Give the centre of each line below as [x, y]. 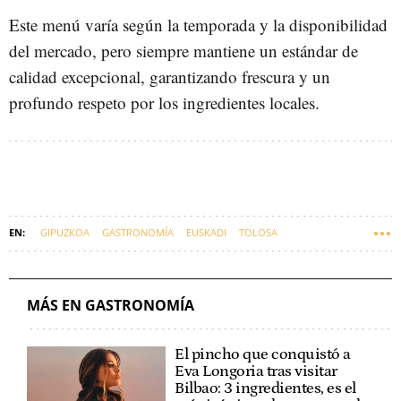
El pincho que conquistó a [263, 354]
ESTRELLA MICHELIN [62, 263]
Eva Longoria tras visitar [256, 371]
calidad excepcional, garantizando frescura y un [170, 76]
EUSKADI [206, 232]
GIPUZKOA [65, 232]
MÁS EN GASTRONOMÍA [111, 305]
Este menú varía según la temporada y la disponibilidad [198, 24]
